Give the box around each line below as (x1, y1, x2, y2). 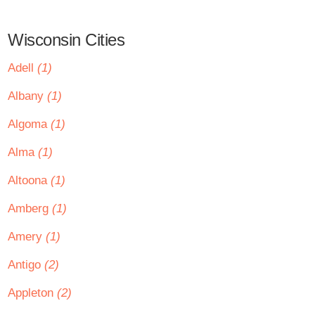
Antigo (8, 258, 44, 271)
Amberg (8, 202, 52, 215)
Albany (8, 89, 47, 103)
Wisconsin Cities (8, 30, 124, 49)
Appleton (8, 286, 57, 300)
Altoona (8, 174, 51, 187)
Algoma (8, 117, 51, 131)
